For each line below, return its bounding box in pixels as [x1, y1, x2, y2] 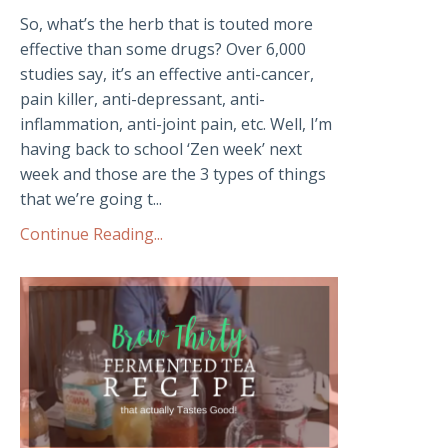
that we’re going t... [20, 188, 162, 211]
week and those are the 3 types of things [20, 163, 326, 186]
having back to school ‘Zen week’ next [20, 138, 302, 161]
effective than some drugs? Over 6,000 [20, 38, 306, 61]
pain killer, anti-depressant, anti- [20, 88, 265, 111]
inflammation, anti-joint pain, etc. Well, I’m [20, 113, 332, 136]
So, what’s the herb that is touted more [20, 13, 313, 36]
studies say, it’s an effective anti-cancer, [20, 63, 314, 86]
